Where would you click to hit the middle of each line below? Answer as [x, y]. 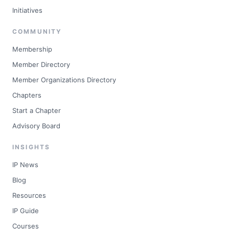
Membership [32, 49]
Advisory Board [36, 126]
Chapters [27, 95]
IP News [25, 165]
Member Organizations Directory [64, 80]
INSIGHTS [31, 147]
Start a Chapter [37, 111]
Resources [29, 196]
